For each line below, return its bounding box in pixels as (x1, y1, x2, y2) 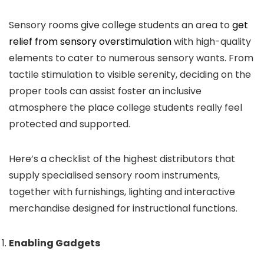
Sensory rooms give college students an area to (9, 18, 232, 32)
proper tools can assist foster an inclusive (9, 84, 202, 98)
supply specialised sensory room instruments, (9, 169, 220, 182)
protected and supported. (9, 117, 133, 131)
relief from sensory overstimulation (9, 35, 171, 48)
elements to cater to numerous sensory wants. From (9, 51, 253, 65)
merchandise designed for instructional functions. (9, 202, 240, 215)
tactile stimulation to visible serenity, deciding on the (9, 68, 251, 81)
